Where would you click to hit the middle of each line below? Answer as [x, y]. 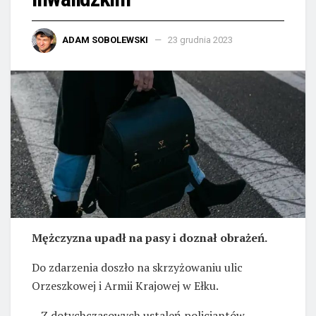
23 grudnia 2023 [200, 39]
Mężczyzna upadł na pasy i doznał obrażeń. [150, 238]
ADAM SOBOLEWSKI [105, 39]
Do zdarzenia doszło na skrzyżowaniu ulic [137, 268]
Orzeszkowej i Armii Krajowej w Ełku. [125, 286]
